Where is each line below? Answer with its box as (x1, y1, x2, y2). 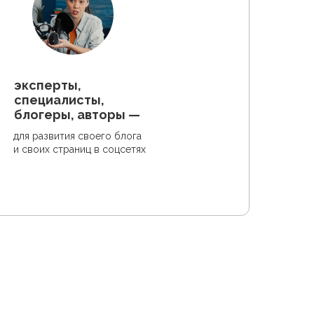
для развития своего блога (13, 130, 142, 142)
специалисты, (14, 93, 104, 107)
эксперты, (14, 78, 81, 93)
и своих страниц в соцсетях (13, 144, 146, 155)
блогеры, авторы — (14, 107, 140, 122)
